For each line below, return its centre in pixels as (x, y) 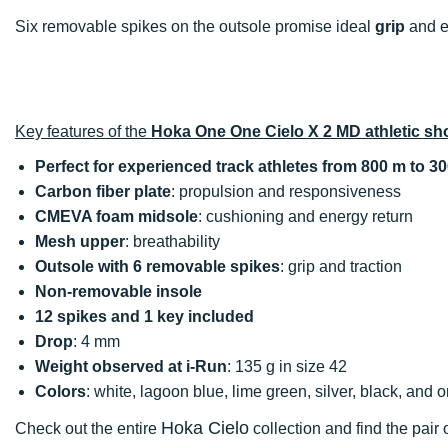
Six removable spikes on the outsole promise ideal (195, 26)
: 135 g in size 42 (287, 366)
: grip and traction (341, 266)
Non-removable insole (118, 291)
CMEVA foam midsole (116, 216)
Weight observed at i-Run (131, 366)
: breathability (172, 241)
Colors (60, 391)
